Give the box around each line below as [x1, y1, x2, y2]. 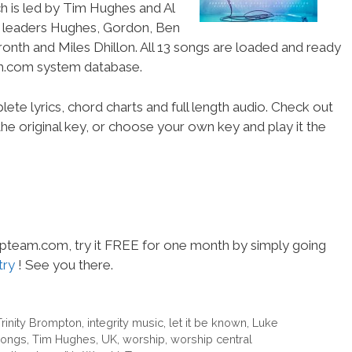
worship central [170, 332, 252, 346]
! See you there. [15, 256, 113, 273]
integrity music [86, 315, 163, 329]
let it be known [168, 315, 247, 329]
